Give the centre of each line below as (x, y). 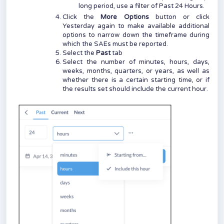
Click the (82, 17)
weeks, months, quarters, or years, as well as (136, 71)
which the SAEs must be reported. (116, 44)
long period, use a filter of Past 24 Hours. (141, 6)
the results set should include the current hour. (136, 89)
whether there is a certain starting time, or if (136, 80)
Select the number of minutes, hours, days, (136, 62)
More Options (125, 17)
